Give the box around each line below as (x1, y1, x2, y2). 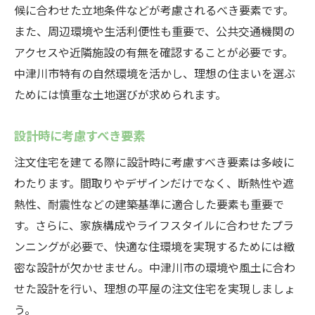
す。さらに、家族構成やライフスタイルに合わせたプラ (14, 217, 294, 233)
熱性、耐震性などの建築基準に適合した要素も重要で (14, 195, 284, 212)
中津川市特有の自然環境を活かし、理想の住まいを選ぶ (14, 65, 295, 82)
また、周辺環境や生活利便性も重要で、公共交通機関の (14, 22, 295, 39)
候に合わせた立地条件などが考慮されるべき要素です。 (14, 1, 294, 18)
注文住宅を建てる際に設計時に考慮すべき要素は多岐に (14, 153, 295, 170)
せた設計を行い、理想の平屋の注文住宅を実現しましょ (14, 280, 295, 297)
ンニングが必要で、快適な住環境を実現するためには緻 (14, 238, 295, 255)
